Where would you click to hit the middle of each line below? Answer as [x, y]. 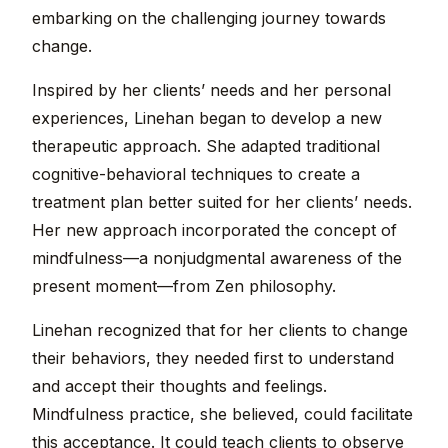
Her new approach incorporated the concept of [214, 230]
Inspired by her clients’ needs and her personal [211, 90]
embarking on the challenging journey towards [209, 18]
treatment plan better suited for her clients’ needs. [222, 202]
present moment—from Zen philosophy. [184, 286]
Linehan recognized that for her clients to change [220, 330]
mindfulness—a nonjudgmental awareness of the [217, 258]
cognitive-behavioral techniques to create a [196, 174]
